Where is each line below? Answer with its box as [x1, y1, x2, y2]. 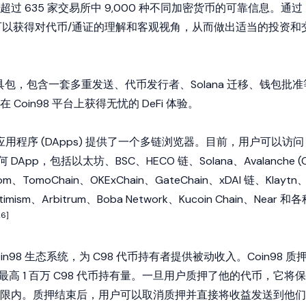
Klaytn [266, 173, 297, 187]
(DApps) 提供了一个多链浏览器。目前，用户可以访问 [38, 135, 304, 149]
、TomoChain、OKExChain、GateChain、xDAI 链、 [12, 173, 266, 187]
